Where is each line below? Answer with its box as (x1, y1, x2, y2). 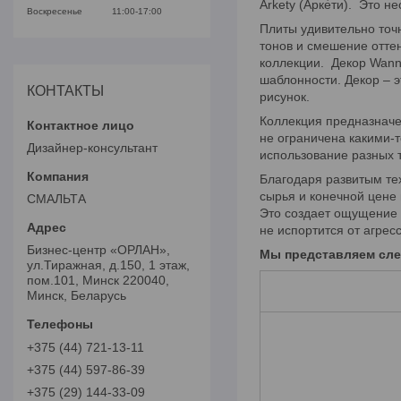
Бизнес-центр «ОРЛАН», (27, 243, 170, 257)
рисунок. (260, 90, 310, 105)
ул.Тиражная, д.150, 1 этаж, (27, 258, 190, 272)
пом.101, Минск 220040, (27, 273, 169, 287)
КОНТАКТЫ (27, 83, 104, 98)
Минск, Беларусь (27, 288, 126, 303)
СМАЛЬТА (27, 192, 86, 206)
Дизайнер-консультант (27, 141, 158, 155)
